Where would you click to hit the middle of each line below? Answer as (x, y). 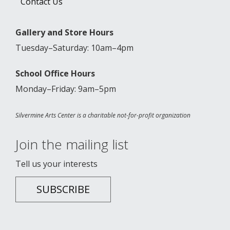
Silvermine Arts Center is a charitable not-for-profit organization (103, 115)
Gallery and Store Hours (64, 32)
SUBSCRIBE (63, 189)
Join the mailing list (72, 144)
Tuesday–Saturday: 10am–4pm (74, 48)
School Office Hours (55, 73)
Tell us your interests (56, 164)
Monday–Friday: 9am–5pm (66, 89)
